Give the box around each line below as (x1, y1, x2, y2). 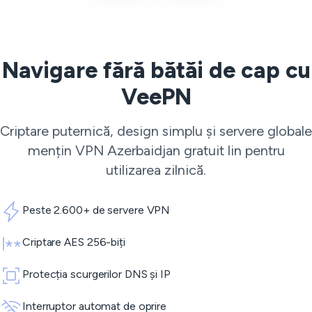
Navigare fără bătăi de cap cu (1, 57, 311, 84)
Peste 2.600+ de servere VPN (22, 203, 171, 217)
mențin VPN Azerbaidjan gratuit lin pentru (27, 142, 285, 159)
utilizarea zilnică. (106, 162, 206, 178)
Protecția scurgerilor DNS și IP (22, 267, 171, 281)
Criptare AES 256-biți (22, 235, 125, 249)
